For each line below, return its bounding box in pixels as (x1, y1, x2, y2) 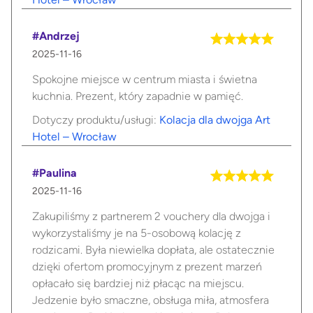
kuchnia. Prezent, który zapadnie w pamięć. (32, 89, 243, 103)
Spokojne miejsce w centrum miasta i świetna (32, 73, 257, 87)
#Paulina (32, 166, 77, 180)
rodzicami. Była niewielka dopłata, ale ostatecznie (32, 243, 275, 257)
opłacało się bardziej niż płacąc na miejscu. (32, 277, 244, 291)
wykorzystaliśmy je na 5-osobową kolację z (32, 226, 241, 240)
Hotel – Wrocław (32, 130, 117, 144)
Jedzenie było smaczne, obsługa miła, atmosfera (32, 293, 269, 307)
